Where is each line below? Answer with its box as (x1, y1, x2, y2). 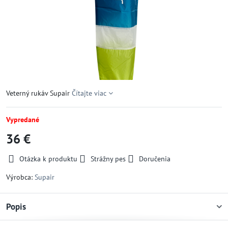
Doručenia (139, 154, 170, 163)
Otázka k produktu (19, 154, 77, 163)
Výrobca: (6, 173, 35, 182)
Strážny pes (91, 154, 126, 163)
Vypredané (6, 115, 39, 124)
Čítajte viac (72, 89, 106, 98)
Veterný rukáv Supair (6, 89, 72, 98)
